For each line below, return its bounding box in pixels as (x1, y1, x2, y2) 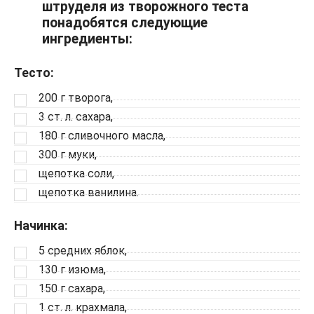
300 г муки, (39, 148, 97, 162)
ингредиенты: (42, 31, 132, 48)
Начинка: (14, 219, 68, 233)
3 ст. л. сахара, (39, 110, 113, 124)
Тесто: (14, 66, 54, 81)
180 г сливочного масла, (39, 129, 165, 143)
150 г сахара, (39, 282, 105, 296)
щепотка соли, (39, 167, 114, 181)
